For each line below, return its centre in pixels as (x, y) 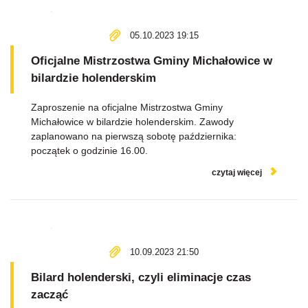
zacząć (49, 295)
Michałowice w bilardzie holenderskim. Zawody (132, 122)
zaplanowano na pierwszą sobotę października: (134, 136)
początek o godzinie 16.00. (89, 151)
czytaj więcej (237, 173)
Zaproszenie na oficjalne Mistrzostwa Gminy (127, 107)
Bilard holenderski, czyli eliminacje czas (141, 277)
